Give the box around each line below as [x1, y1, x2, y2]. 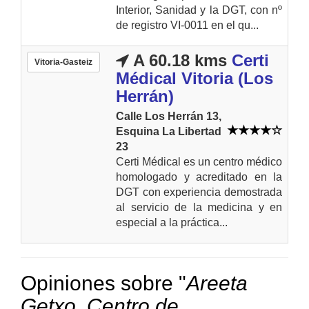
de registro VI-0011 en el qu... [116, 19, 259, 31]
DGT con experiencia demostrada [116, 186, 282, 198]
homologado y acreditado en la [116, 170, 282, 183]
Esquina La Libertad [116, 125, 221, 137]
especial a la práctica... [116, 216, 228, 228]
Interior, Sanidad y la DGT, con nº [116, 3, 282, 16]
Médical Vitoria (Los [116, 68, 273, 88]
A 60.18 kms [129, 50, 227, 70]
